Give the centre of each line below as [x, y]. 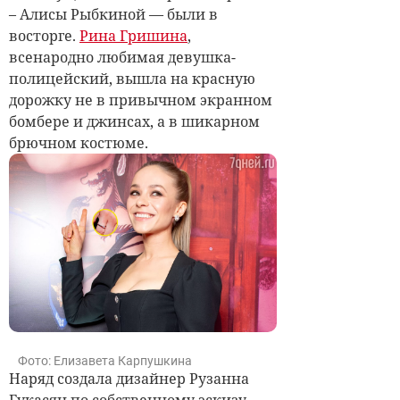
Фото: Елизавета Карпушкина [105, 360]
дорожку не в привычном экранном [141, 100]
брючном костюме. [80, 142]
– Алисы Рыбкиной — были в [113, 14]
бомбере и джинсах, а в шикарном [134, 121]
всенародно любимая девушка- [122, 57]
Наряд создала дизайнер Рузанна [129, 378]
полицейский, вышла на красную [132, 78]
